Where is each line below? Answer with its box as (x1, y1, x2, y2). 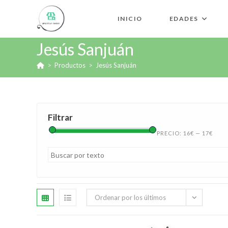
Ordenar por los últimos (95, 193, 166, 202)
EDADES (169, 15, 198, 22)
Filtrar (48, 112, 73, 123)
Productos (54, 61, 85, 69)
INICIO (117, 15, 142, 22)
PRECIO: (157, 130, 183, 136)
